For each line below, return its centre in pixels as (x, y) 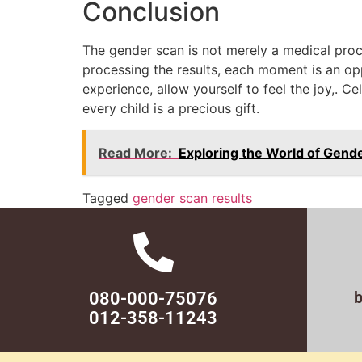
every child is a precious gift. (171, 109)
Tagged (107, 198)
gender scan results (192, 198)
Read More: (135, 152)
